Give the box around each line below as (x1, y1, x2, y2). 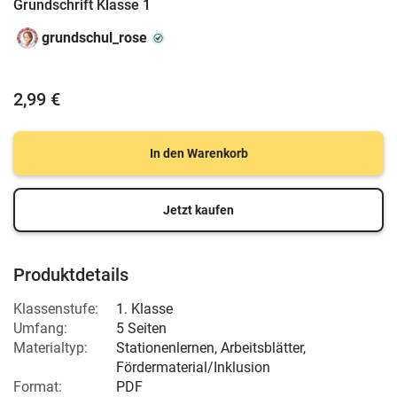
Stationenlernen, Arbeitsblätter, (116, 339, 306, 356)
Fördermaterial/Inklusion (116, 359, 270, 376)
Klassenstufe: (13, 300, 98, 317)
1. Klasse (116, 300, 173, 317)
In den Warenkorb (149, 146, 248, 160)
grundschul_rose (42, 29, 147, 46)
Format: (13, 378, 62, 395)
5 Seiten (116, 320, 167, 337)
